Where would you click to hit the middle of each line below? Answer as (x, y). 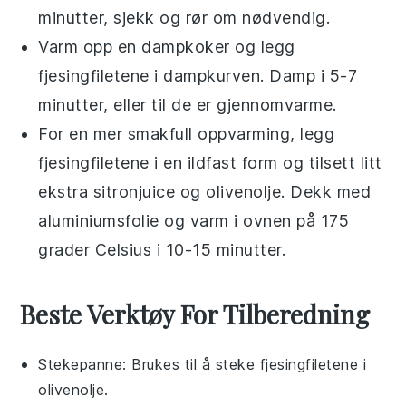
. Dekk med (326, 192)
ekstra (66, 192)
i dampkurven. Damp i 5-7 (253, 76)
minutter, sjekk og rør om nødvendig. (184, 18)
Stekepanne (81, 364)
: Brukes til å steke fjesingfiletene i (245, 364)
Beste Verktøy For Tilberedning (195, 314)
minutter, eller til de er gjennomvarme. (188, 105)
